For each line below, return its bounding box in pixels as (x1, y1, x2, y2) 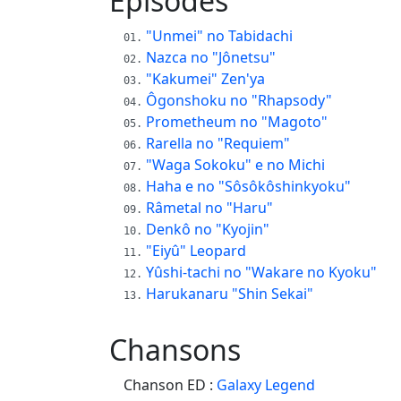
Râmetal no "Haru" (146, 197, 273, 218)
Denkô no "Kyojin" (146, 218, 269, 239)
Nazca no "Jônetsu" (146, 47, 276, 67)
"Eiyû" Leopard (146, 240, 246, 260)
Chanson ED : (124, 374, 217, 395)
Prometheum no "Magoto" (146, 111, 328, 132)
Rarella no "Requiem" (146, 132, 290, 153)
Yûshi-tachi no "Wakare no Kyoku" (146, 261, 377, 282)
